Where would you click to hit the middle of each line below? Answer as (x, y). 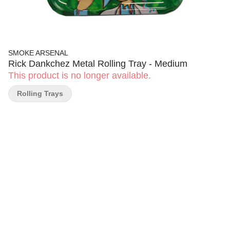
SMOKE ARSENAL (38, 53)
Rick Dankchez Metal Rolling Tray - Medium (98, 64)
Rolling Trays (40, 93)
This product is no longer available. (80, 75)
